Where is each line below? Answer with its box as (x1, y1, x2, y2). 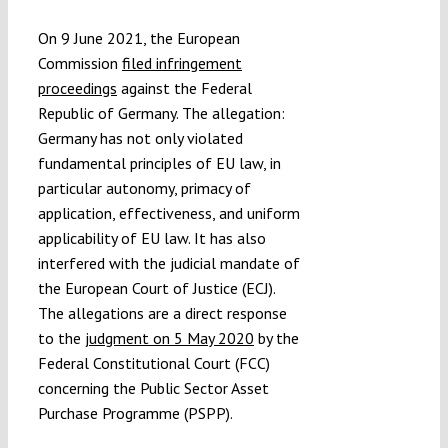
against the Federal (116, 78, 252, 99)
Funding (222, 78, 274, 99)
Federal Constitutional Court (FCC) (37, 353, 270, 374)
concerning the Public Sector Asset (37, 378, 269, 399)
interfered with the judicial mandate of (37, 253, 300, 274)
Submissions (207, 12, 289, 33)
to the (37, 328, 85, 349)
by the (253, 328, 299, 349)
